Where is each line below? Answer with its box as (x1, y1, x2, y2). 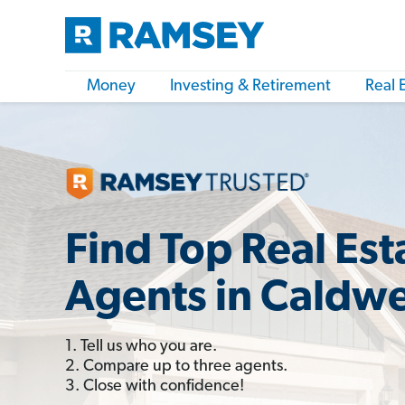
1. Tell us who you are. (65, 337, 217, 355)
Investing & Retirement (170, 78, 331, 95)
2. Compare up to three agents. (65, 357, 287, 375)
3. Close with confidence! (65, 377, 244, 395)
